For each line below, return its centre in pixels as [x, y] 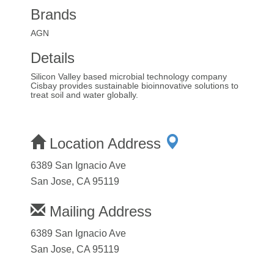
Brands [54, 14]
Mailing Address [98, 211]
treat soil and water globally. [84, 94]
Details [53, 57]
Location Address [105, 143]
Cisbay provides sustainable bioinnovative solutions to [135, 85]
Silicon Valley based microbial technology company [129, 76]
